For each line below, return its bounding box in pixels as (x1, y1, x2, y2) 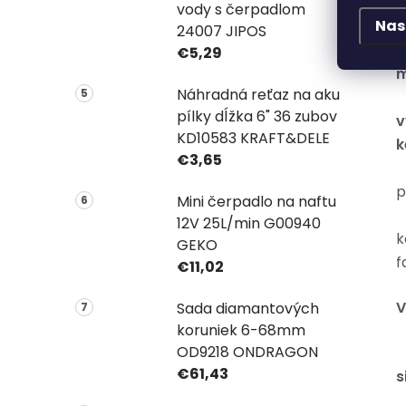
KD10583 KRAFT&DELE (176, 127, 330, 149)
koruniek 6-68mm (176, 319, 305, 341)
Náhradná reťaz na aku (176, 83, 340, 105)
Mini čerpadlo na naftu (176, 190, 336, 212)
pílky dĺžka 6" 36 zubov (176, 105, 337, 127)
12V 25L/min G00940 (176, 212, 321, 234)
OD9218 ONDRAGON (176, 341, 318, 362)
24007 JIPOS (176, 20, 266, 42)
